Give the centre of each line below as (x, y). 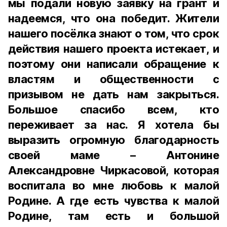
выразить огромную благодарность (113, 140)
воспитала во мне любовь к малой (113, 185)
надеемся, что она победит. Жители (113, 18)
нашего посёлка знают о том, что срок (113, 33)
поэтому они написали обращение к (113, 64)
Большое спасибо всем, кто (113, 109)
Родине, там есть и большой (113, 216)
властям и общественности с (113, 79)
